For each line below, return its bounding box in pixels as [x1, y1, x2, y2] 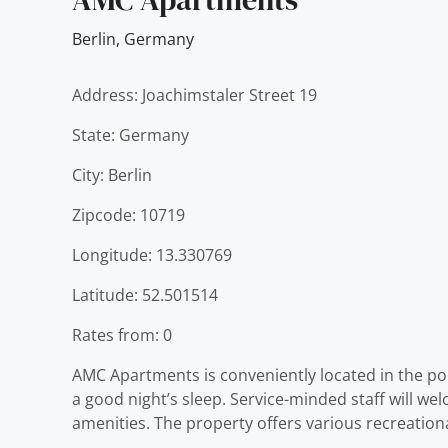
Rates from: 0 [72, 324, 172, 346]
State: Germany [72, 124, 189, 146]
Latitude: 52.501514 [72, 284, 218, 306]
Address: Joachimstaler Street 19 [72, 84, 317, 106]
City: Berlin [72, 164, 152, 186]
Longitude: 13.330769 [72, 244, 232, 266]
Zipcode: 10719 [72, 204, 185, 226]
